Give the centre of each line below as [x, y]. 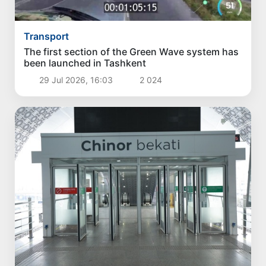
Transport [47, 36]
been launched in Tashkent [85, 63]
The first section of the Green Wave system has [132, 51]
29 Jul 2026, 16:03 [76, 80]
